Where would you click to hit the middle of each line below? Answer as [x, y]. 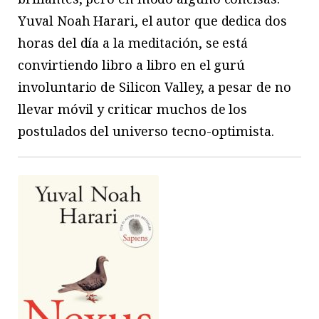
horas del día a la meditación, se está [133, 42]
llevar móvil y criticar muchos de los [133, 109]
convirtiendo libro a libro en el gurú [132, 64]
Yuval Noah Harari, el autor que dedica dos [152, 20]
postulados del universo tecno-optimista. [146, 131]
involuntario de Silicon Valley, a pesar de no [155, 87]
